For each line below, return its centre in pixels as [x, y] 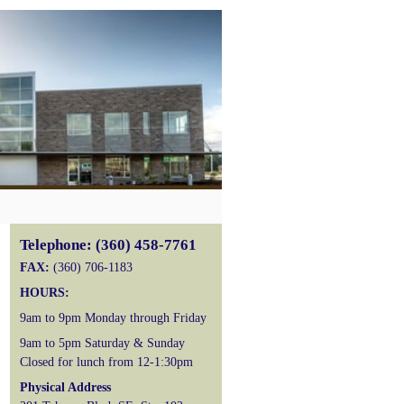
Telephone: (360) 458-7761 [108, 244]
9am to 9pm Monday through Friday [113, 317]
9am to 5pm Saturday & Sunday [102, 343]
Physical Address [65, 387]
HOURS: [45, 292]
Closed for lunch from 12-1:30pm [106, 362]
